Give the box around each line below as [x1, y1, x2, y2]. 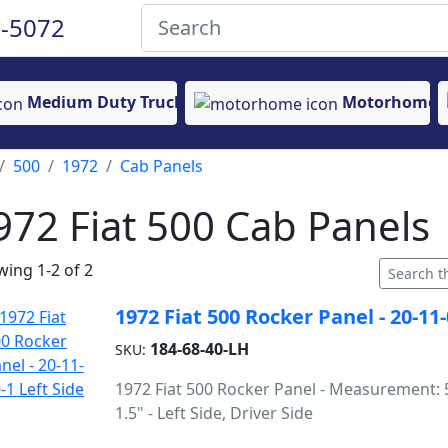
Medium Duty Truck [27, 91, 184, 114]
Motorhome [342, 91, 437, 114]
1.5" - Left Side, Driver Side [114, 402, 313, 424]
